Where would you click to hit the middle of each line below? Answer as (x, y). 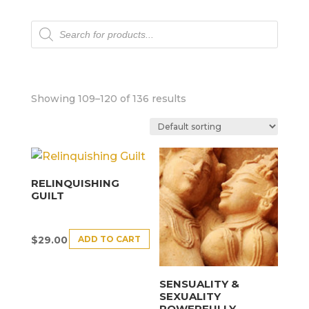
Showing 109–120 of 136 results (108, 99)
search (49, 37)
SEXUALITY (190, 296)
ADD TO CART (109, 239)
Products (56, 26)
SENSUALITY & (200, 283)
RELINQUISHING (75, 183)
